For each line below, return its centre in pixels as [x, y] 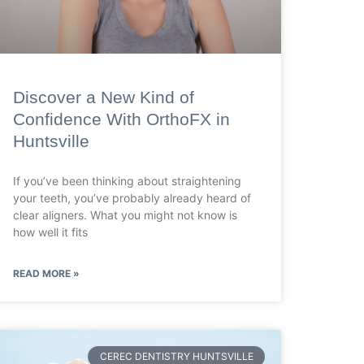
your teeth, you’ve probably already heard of [132, 197]
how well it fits [50, 232]
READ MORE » [46, 273]
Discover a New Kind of [104, 97]
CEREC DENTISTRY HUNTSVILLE [176, 356]
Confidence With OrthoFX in [121, 119]
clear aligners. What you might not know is [125, 214]
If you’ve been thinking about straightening [127, 180]
